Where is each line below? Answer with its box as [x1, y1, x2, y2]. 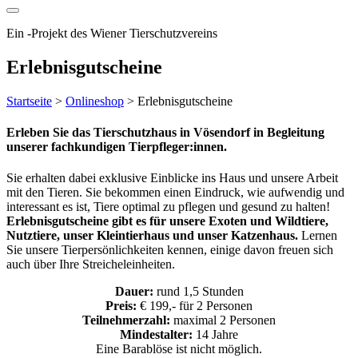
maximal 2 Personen [170, 313, 276, 328]
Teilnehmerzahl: [82, 313, 170, 328]
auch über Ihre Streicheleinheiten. [6, 257, 175, 272]
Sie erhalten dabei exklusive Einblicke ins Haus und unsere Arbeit [6, 171, 338, 185]
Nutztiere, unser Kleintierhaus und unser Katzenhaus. [6, 229, 298, 243]
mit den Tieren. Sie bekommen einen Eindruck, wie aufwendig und [6, 185, 344, 200]
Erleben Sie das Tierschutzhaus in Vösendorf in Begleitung [6, 125, 324, 140]
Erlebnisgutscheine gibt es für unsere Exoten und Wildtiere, [6, 214, 328, 229]
